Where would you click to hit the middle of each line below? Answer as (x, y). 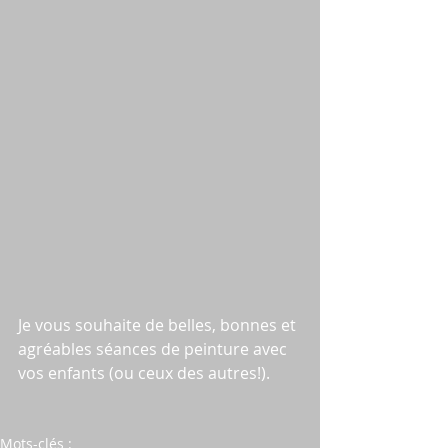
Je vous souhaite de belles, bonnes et (159, 324)
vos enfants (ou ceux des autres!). (144, 372)
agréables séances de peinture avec (154, 348)
